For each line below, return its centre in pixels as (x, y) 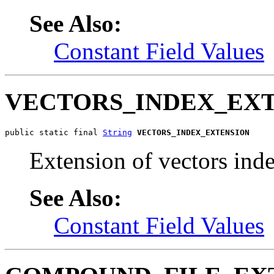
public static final (54, 132)
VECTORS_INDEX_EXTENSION (193, 132)
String (117, 132)
